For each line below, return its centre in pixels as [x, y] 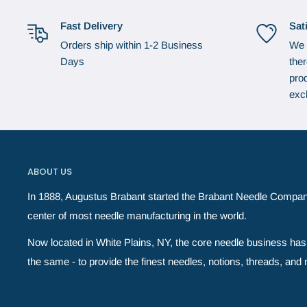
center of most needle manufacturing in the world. [137, 216]
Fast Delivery [91, 26]
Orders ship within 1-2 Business [132, 45]
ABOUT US [50, 172]
